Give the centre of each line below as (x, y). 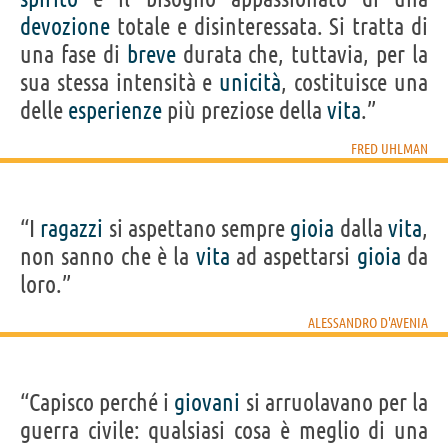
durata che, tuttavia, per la (301, 54)
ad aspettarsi (293, 256)
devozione (65, 26)
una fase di (73, 54)
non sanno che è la (108, 256)
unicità (250, 82)
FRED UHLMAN (389, 148)
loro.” (45, 284)
